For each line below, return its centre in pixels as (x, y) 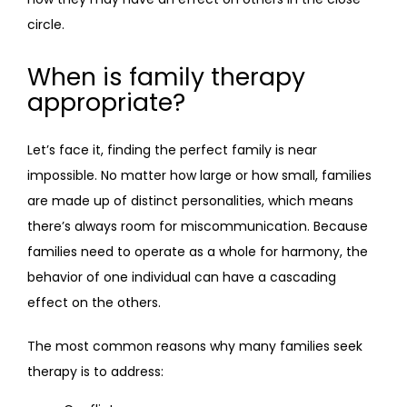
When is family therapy (166, 77)
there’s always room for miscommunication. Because (198, 226)
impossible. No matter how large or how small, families (199, 175)
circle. (46, 25)
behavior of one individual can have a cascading (182, 277)
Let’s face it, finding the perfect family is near (172, 150)
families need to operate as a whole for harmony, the (198, 252)
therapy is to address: (95, 372)
